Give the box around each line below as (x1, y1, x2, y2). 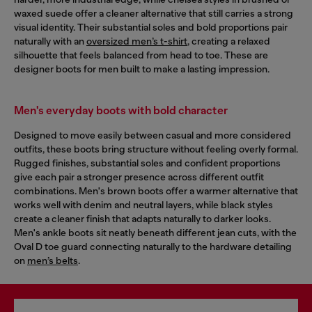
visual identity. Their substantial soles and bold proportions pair (14, 21, 288, 33)
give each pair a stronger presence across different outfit (14, 171, 264, 182)
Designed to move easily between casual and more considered (14, 129, 291, 141)
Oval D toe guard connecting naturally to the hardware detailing (14, 240, 292, 252)
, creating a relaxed (187, 35, 270, 47)
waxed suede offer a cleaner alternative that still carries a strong (14, 7, 293, 19)
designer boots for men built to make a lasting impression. (14, 63, 270, 75)
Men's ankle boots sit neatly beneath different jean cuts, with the (14, 226, 297, 238)
